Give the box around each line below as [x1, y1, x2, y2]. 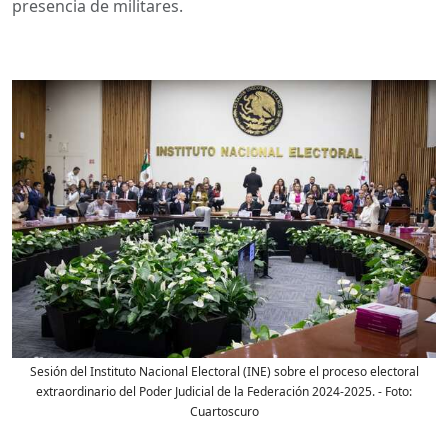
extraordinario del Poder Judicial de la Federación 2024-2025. [36, 382, 375, 400]
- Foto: [375, 382, 412, 400]
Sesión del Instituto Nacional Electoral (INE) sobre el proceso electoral [29, 362, 419, 380]
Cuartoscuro [189, 402, 259, 420]
